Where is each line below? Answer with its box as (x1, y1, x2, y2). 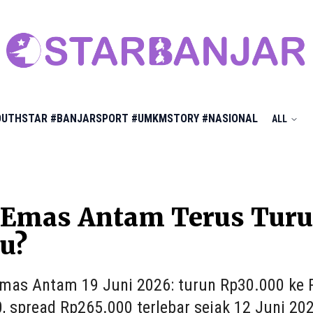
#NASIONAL (202, 112, 258, 125)
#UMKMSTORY (131, 112, 199, 125)
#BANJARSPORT (50, 112, 129, 125)
